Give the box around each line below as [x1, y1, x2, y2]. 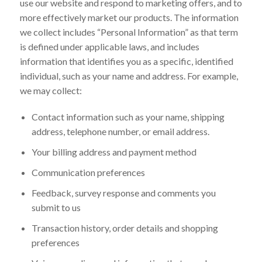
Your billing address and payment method [31, 146, 196, 157]
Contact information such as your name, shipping [31, 111, 225, 122]
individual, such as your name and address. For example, [19, 70, 238, 81]
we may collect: [19, 84, 82, 96]
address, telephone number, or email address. [31, 125, 209, 137]
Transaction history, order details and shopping [31, 222, 218, 233]
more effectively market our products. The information [19, 11, 239, 23]
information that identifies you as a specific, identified [19, 55, 233, 67]
